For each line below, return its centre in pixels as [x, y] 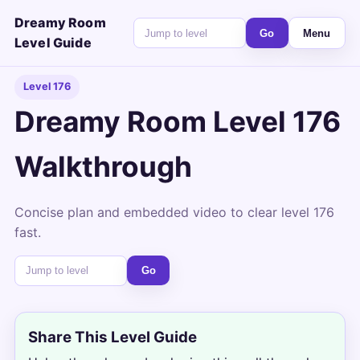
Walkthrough [103, 166]
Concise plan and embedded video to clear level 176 [174, 212]
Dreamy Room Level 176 [177, 121]
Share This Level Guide [112, 337]
